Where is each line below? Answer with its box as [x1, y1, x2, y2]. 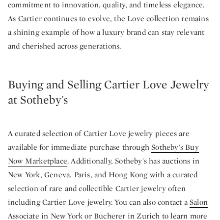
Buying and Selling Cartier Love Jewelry [8, 77, 209, 92]
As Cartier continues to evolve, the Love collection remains [8, 13, 209, 24]
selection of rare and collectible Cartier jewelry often [8, 183, 186, 194]
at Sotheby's [8, 92, 68, 108]
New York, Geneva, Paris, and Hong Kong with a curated [8, 169, 198, 180]
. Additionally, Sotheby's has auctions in [67, 156, 200, 166]
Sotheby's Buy [151, 142, 199, 153]
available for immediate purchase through [8, 142, 152, 153]
